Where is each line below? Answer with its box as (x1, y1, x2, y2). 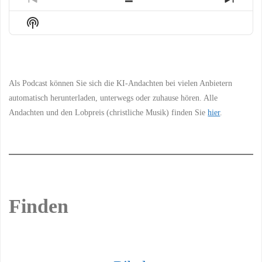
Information (26, 38, 89, 53)
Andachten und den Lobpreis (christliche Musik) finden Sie (9, 108, 208, 118)
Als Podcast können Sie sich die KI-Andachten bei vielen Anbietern (9, 78, 233, 88)
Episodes (130, 9, 180, 23)
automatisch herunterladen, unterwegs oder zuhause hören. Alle (9, 93, 218, 103)
